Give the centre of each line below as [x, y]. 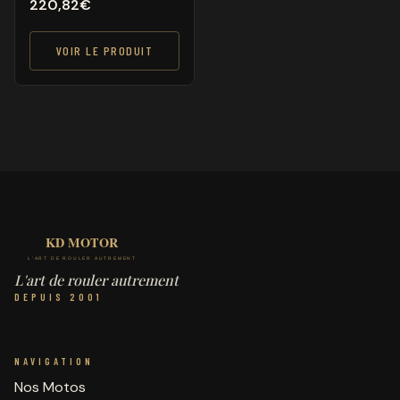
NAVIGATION [54, 361]
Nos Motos [50, 387]
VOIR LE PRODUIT [104, 50]
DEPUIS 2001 [58, 296]
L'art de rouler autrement [96, 279]
